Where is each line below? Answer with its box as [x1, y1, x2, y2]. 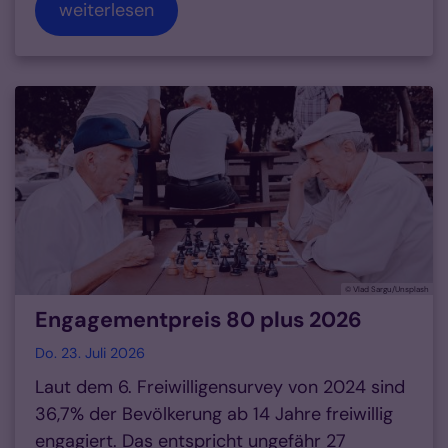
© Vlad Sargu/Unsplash [345, 284, 429, 295]
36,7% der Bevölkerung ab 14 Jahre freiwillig [35, 402, 393, 427]
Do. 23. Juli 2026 [35, 344, 145, 363]
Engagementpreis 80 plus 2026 [35, 306, 362, 335]
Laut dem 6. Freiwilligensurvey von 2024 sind [35, 375, 405, 400]
